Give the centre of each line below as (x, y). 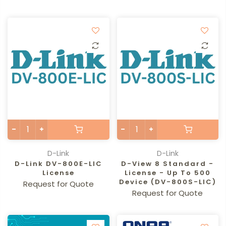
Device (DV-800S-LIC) (167, 182)
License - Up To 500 (167, 173)
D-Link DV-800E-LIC (58, 163)
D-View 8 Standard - (168, 163)
